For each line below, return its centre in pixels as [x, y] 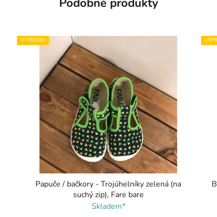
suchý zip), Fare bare [108, 194]
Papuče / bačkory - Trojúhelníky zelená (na [108, 184]
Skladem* [108, 206]
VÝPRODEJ [33, 40]
